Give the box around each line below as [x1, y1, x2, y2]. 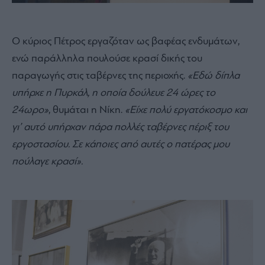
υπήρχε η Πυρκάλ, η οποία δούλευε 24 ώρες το [12, 87, 215, 99]
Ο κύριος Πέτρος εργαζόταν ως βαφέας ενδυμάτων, [12, 35, 240, 47]
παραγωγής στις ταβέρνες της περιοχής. [12, 70, 188, 82]
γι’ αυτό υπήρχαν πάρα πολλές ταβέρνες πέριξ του [12, 121, 229, 133]
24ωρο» [12, 104, 49, 116]
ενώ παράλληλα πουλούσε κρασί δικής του [12, 53, 202, 64]
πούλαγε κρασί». [12, 156, 83, 167]
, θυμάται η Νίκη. [49, 104, 125, 116]
